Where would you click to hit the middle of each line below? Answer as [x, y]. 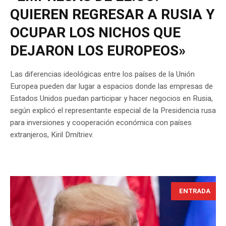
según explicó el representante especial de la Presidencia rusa [113, 110]
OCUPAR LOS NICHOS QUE [95, 33]
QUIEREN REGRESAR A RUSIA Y [112, 15]
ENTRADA [195, 191]
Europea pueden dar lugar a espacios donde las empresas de [111, 86]
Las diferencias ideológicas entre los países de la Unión [102, 74]
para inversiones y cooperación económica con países [101, 122]
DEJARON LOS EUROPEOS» [98, 51]
